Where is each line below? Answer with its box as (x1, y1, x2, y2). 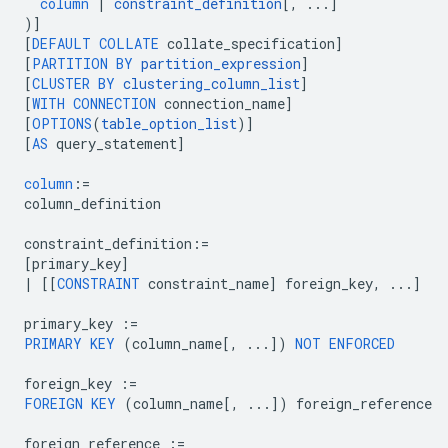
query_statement (56, 134, 177, 153)
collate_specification (167, 34, 335, 53)
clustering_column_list (123, 74, 300, 93)
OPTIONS (32, 114, 92, 133)
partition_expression (141, 54, 301, 73)
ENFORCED (329, 334, 395, 353)
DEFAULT (32, 34, 91, 53)
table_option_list (101, 114, 237, 133)
